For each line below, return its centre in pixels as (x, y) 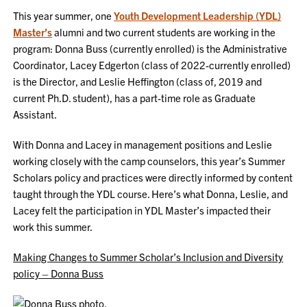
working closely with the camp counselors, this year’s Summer (149, 161)
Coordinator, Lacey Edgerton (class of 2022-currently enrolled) (152, 65)
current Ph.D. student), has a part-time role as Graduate (135, 98)
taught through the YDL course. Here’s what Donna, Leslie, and (151, 194)
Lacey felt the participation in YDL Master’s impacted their (142, 210)
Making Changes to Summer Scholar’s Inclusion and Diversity (148, 257)
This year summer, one (64, 15)
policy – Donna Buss (59, 273)
